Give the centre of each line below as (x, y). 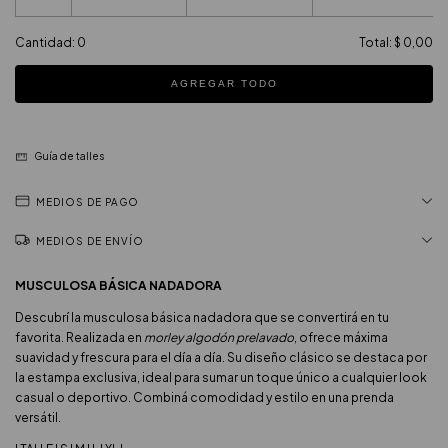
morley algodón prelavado (219, 337)
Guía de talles (68, 156)
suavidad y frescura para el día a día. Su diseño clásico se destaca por (221, 357)
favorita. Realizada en (79, 337)
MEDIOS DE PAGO (87, 201)
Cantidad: (46, 43)
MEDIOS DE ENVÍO (90, 240)
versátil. (38, 417)
